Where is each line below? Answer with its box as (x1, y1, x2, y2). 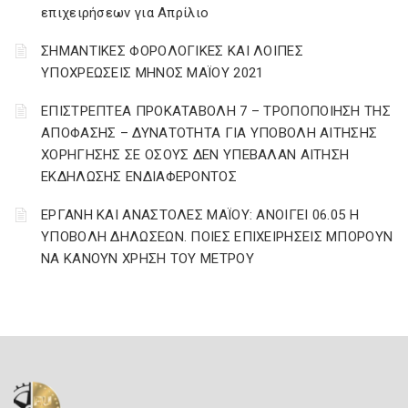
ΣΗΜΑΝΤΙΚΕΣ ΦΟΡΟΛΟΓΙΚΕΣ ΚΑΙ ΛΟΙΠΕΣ (41, 43, 303, 59)
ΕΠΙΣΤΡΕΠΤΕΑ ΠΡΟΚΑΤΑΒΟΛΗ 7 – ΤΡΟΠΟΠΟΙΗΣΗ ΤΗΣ (41, 103, 391, 119)
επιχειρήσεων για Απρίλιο (41, 5, 209, 21)
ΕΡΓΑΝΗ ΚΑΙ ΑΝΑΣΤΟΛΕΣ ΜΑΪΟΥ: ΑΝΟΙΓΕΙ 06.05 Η (41, 207, 359, 223)
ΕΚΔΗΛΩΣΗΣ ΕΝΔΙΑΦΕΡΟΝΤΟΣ (41, 168, 237, 185)
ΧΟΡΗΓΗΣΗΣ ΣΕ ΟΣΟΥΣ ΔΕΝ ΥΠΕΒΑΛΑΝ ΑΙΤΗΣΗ (41, 147, 350, 163)
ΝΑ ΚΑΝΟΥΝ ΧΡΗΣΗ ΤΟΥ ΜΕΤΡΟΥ (41, 250, 254, 267)
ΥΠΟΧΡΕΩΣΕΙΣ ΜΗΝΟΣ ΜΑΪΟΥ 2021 (41, 65, 264, 81)
